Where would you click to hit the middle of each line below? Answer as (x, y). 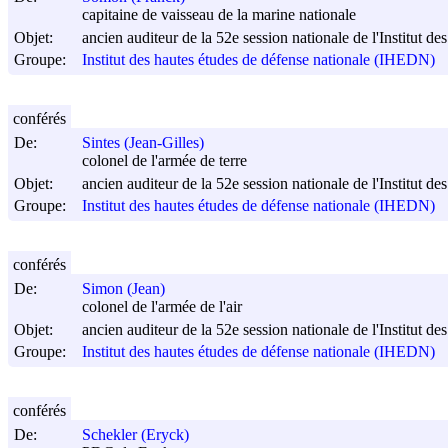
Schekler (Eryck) (135, 435)
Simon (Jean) (123, 289)
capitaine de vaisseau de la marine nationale (219, 15)
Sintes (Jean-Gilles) (143, 143)
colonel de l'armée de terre (164, 161)
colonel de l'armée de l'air (162, 307)
